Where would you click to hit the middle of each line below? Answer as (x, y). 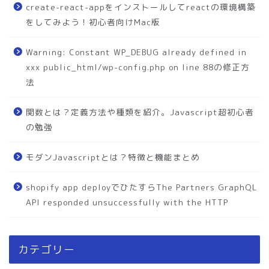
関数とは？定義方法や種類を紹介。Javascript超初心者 (140, 112)
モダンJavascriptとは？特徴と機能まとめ (113, 157)
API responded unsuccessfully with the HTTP (127, 202)
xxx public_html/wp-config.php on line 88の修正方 (138, 67)
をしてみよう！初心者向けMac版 (93, 22)
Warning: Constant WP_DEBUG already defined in (136, 52)
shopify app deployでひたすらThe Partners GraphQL (142, 187)
